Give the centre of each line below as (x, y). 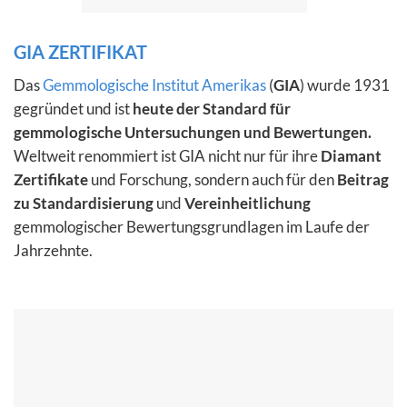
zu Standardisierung (84, 203)
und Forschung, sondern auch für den (213, 179)
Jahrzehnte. (53, 250)
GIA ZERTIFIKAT (82, 52)
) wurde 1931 (345, 84)
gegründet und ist (73, 108)
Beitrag (363, 179)
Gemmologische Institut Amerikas (154, 84)
